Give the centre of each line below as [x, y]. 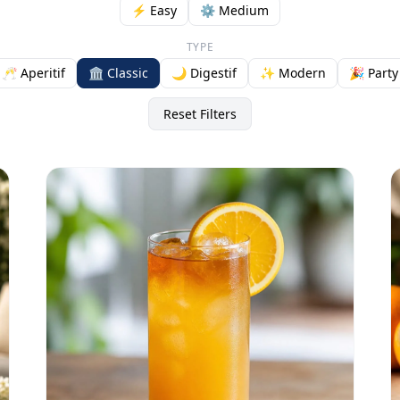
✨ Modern [293, 72]
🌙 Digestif [204, 72]
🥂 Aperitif [33, 72]
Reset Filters [200, 113]
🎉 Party [374, 72]
